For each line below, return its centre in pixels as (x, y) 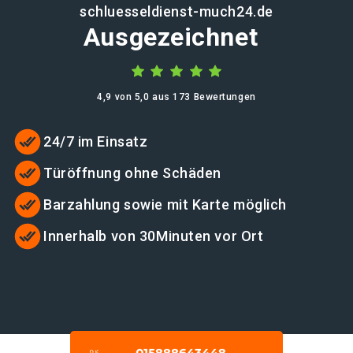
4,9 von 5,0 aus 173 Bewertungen (176, 97)
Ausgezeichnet (171, 37)
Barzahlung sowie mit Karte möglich (165, 204)
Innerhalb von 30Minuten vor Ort (154, 236)
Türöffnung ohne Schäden (132, 173)
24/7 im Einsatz (96, 141)
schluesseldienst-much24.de (176, 11)
